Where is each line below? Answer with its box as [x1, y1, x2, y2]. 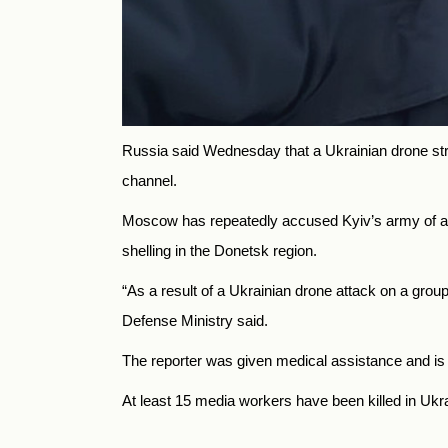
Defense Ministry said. [122, 311, 268, 329]
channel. [122, 171, 177, 189]
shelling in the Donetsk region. [122, 241, 317, 259]
